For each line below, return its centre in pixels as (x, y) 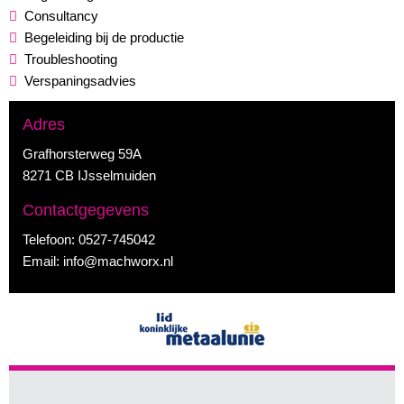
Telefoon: (50, 239)
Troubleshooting (71, 59)
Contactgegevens (86, 210)
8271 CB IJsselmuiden (89, 175)
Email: (43, 261)
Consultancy (61, 16)
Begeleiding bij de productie (104, 37)
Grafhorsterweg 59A (82, 154)
